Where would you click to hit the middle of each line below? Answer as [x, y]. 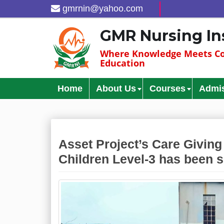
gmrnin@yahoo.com [103, 8]
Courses [167, 88]
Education [123, 63]
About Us [116, 88]
